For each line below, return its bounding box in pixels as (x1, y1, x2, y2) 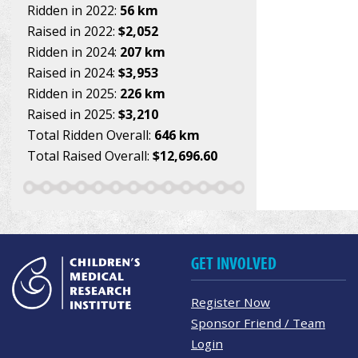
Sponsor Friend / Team (191, 314, 325, 331)
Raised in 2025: (27, 105, 118, 123)
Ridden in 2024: (27, 42, 120, 61)
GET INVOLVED (191, 253, 276, 274)
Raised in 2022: (27, 22, 118, 40)
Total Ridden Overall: (27, 125, 154, 144)
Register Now (191, 293, 270, 310)
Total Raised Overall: (27, 146, 153, 165)
